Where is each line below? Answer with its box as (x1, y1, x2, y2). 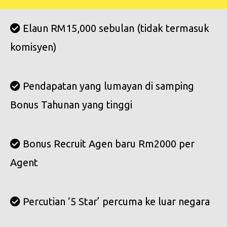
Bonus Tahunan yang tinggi (10, 99, 132, 111)
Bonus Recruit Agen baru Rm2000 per (20, 138, 195, 150)
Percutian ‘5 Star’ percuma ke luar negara (20, 196, 210, 208)
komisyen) (10, 41, 57, 53)
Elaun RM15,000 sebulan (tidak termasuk (20, 22, 209, 34)
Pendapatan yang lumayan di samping (20, 80, 194, 92)
